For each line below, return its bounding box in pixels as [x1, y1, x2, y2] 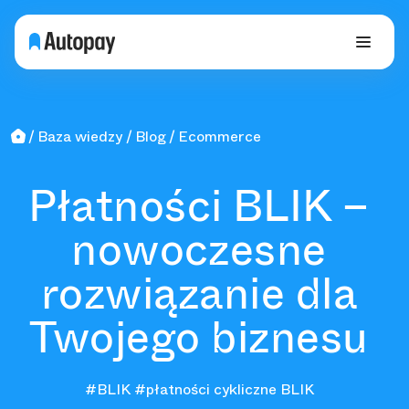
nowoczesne [71, 223, 327, 277]
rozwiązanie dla [40, 267, 358, 320]
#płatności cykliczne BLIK [133, 379, 314, 401]
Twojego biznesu [29, 310, 369, 364]
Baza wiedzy [37, 126, 123, 147]
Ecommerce [178, 126, 262, 147]
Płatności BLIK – [28, 179, 370, 233]
